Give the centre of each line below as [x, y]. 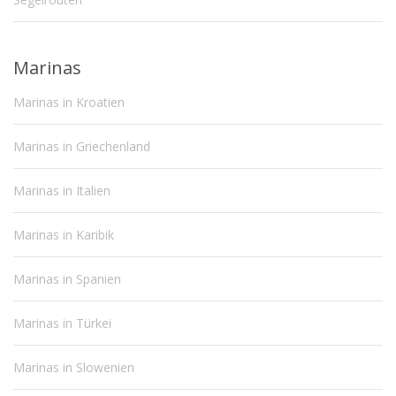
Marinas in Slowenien [74, 368]
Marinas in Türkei [62, 324]
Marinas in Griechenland [82, 147]
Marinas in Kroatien [69, 103]
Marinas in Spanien [67, 279]
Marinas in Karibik [64, 235]
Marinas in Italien [62, 191]
